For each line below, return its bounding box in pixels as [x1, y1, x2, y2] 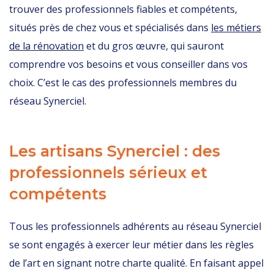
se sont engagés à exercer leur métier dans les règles [9, 238, 254, 251]
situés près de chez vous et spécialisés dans [9, 21, 211, 34]
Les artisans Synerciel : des [9, 142, 220, 160]
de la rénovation [9, 39, 84, 53]
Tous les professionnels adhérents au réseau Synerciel [9, 220, 261, 233]
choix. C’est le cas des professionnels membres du [9, 76, 237, 89]
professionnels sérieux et [9, 163, 207, 182]
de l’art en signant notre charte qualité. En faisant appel [9, 256, 264, 270]
